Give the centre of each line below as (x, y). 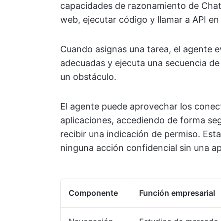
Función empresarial (177, 193)
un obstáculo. (88, 77)
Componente (93, 193)
